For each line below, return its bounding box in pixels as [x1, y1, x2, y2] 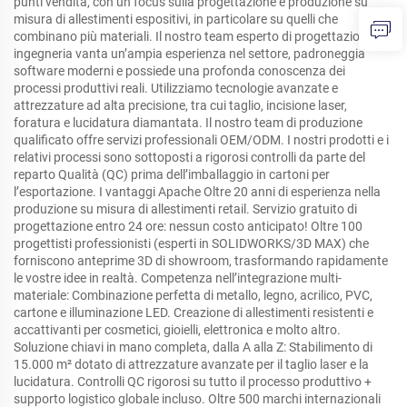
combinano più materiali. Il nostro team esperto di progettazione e [14, 29, 382, 45]
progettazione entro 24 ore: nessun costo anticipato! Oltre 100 [14, 219, 362, 234]
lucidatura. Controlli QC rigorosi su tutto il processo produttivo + [14, 374, 372, 390]
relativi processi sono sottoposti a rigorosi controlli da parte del [14, 150, 365, 165]
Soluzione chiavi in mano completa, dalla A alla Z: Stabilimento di [14, 340, 372, 355]
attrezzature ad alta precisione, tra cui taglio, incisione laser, [14, 98, 347, 114]
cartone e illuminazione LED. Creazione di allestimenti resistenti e [14, 305, 373, 321]
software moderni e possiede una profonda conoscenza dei [14, 64, 345, 79]
